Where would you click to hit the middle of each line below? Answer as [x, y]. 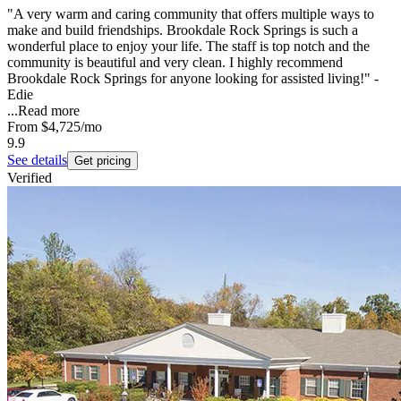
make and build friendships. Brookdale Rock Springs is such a [183, 30]
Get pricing [102, 161]
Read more [49, 111]
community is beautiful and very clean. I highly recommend [175, 63]
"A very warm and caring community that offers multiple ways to [191, 14]
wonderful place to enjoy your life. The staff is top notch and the [188, 47]
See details [37, 160]
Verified [30, 178]
